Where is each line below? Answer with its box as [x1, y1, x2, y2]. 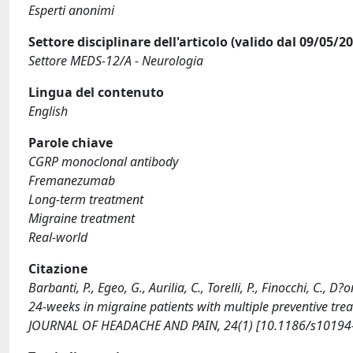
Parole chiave [28, 134, 113, 151]
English [28, 102, 68, 120]
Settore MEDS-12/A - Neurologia [28, 52, 203, 69]
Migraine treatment [28, 210, 135, 227]
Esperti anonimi [28, 2, 114, 19]
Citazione [28, 260, 87, 277]
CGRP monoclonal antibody [28, 153, 178, 170]
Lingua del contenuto [28, 84, 164, 101]
